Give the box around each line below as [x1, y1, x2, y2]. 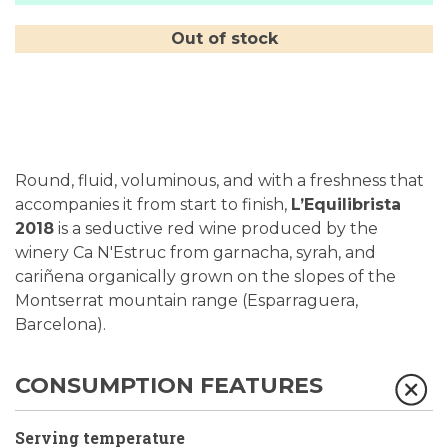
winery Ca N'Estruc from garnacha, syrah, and [15, 243, 376, 262]
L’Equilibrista [291, 195, 401, 214]
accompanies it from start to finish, [15, 195, 291, 214]
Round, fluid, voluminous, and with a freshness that [15, 171, 424, 190]
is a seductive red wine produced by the [54, 219, 378, 238]
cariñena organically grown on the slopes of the [15, 267, 396, 286]
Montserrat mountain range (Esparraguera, [15, 291, 358, 310]
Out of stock [170, 29, 278, 48]
